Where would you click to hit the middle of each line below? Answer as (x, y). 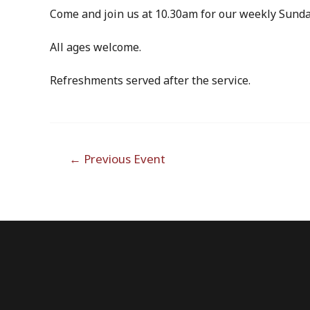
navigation (77, 168)
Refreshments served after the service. (150, 81)
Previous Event (123, 159)
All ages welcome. (95, 47)
